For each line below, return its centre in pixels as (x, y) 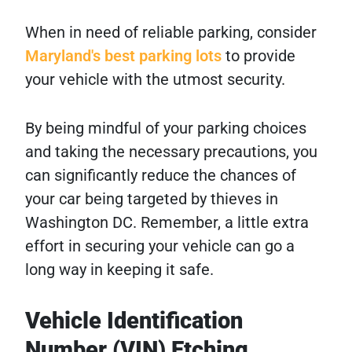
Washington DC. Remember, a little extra (167, 223)
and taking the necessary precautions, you (171, 152)
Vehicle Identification (134, 321)
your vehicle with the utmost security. (155, 80)
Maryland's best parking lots (123, 56)
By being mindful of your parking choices (166, 128)
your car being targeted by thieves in (152, 199)
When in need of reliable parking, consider (171, 33)
